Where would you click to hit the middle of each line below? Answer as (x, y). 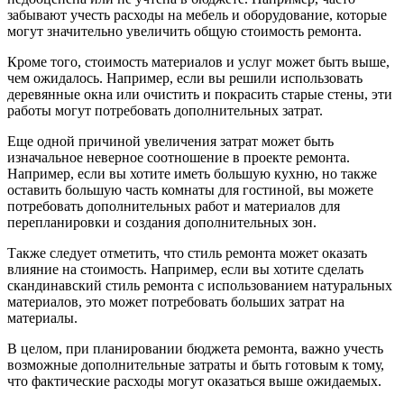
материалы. (42, 317)
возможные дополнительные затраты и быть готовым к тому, (196, 364)
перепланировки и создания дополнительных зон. (162, 222)
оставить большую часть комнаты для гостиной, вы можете (190, 189)
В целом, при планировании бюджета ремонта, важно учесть (195, 348)
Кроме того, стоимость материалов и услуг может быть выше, (198, 61)
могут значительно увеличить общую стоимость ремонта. (184, 31)
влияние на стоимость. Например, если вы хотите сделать (185, 269)
